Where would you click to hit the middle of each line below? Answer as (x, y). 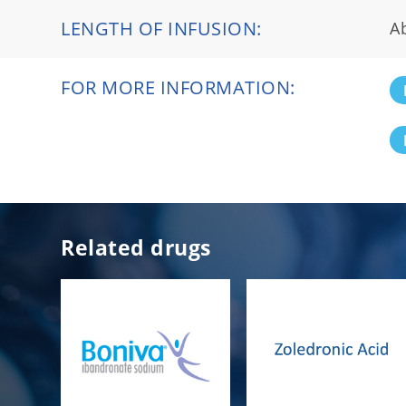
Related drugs (136, 248)
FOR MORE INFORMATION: (178, 88)
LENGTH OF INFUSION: (161, 29)
